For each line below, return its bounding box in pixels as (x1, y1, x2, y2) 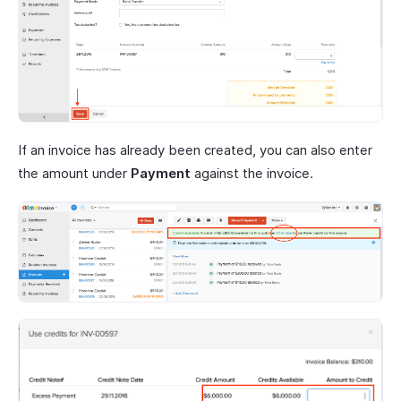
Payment (131, 164, 191, 182)
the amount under (18, 164, 131, 182)
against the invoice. (191, 164, 313, 182)
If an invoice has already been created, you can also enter (18, 141, 372, 158)
